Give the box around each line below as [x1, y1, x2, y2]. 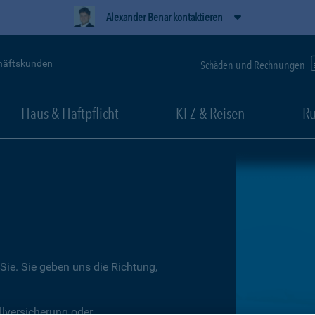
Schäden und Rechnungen [200, 58, 307, 72]
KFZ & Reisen [176, 104, 245, 122]
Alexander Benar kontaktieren [106, 11, 223, 24]
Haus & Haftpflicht [20, 104, 119, 122]
